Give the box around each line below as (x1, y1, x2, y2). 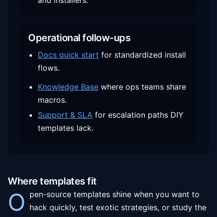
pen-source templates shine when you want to (30, 189, 200, 199)
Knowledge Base (38, 82, 98, 92)
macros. (38, 95, 67, 105)
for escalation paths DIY (95, 110, 184, 120)
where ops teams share (101, 82, 186, 92)
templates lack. (38, 123, 93, 133)
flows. (38, 63, 60, 73)
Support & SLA (38, 110, 93, 120)
